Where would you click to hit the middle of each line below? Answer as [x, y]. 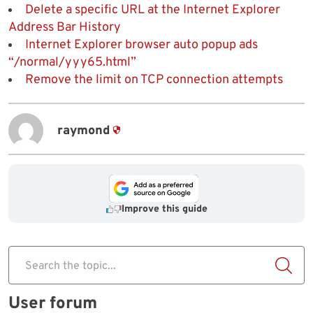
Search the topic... [71, 267]
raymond [83, 131]
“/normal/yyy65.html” [72, 63]
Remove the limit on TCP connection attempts [154, 80]
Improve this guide [164, 210]
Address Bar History [65, 28]
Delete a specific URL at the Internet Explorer [153, 10]
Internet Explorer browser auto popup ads [141, 45]
